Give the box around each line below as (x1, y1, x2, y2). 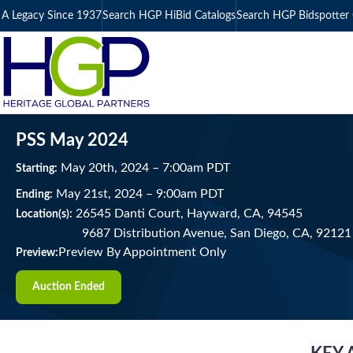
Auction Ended (32, 281, 105, 292)
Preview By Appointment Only (58, 246, 226, 258)
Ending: (16, 189, 53, 200)
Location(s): (16, 209, 72, 220)
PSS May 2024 (16, 132, 128, 149)
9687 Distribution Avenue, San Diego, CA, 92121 (82, 227, 351, 240)
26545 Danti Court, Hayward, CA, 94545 (72, 207, 303, 220)
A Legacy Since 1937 (2, 9, 102, 21)
